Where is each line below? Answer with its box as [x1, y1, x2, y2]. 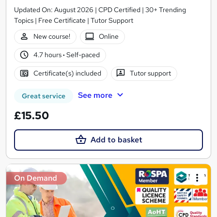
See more [77, 90, 112, 100]
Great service [22, 91, 65, 100]
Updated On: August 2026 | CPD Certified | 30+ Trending [14, 5, 186, 14]
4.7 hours [33, 50, 63, 60]
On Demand [14, 172, 57, 183]
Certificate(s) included [33, 69, 101, 78]
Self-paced [64, 50, 100, 60]
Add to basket [90, 134, 142, 145]
